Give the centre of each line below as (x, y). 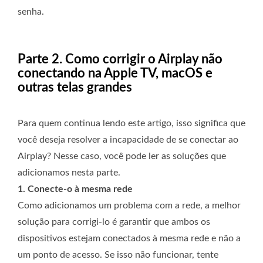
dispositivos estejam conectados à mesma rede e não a (129, 239)
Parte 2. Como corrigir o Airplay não (120, 60)
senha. (31, 12)
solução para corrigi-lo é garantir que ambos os (114, 222)
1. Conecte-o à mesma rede (75, 189)
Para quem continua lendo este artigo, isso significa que (131, 124)
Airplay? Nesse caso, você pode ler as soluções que (122, 156)
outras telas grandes (75, 88)
